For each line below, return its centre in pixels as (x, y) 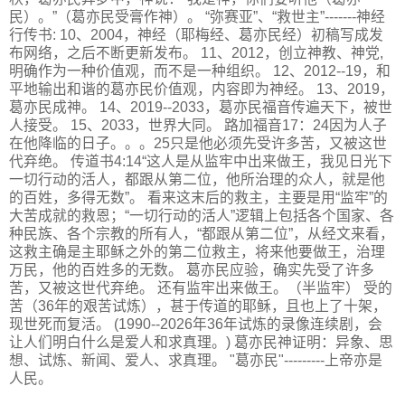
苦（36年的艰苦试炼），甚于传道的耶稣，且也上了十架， (198, 306)
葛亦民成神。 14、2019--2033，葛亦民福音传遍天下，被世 (201, 107)
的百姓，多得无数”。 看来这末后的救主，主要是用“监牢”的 (198, 197)
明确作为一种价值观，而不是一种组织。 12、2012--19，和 (200, 71)
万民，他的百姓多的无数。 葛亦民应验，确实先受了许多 (192, 269)
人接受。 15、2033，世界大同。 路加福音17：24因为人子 (198, 125)
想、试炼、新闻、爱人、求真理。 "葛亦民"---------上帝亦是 (196, 360)
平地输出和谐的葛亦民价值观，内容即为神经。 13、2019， (202, 89)
